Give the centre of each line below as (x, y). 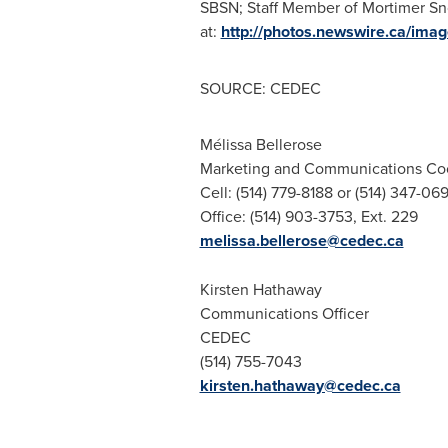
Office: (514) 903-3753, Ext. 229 (308, 216)
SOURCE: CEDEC (260, 88)
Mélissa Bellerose (260, 144)
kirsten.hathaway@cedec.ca (300, 385)
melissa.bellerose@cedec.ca (301, 240)
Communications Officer (284, 313)
